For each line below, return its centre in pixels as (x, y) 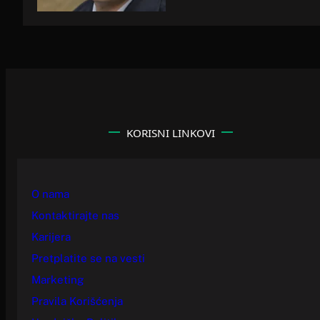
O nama (50, 194)
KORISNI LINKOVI (170, 132)
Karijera (51, 236)
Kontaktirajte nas (75, 215)
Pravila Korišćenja (77, 301)
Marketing (57, 279)
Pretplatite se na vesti (88, 258)
